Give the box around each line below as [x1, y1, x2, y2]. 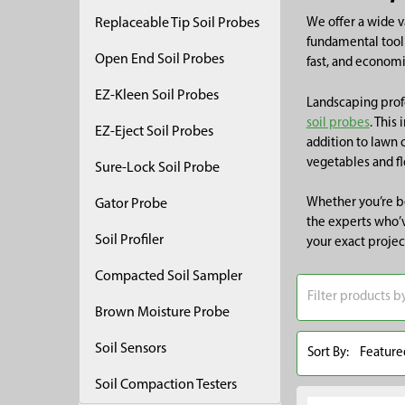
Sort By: [306, 345, 349, 360]
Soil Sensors [94, 342, 166, 356]
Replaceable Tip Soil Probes [94, 16, 259, 32]
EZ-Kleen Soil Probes [94, 89, 219, 104]
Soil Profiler [94, 233, 164, 249]
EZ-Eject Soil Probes [94, 125, 213, 140]
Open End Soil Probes [94, 52, 224, 68]
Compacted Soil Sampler [94, 269, 242, 285]
